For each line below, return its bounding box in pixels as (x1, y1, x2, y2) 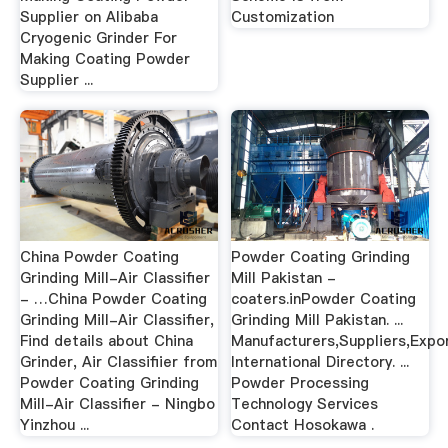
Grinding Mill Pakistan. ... (231, 309, 404, 330)
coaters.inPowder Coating (231, 288, 417, 309)
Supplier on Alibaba (19, 6, 158, 27)
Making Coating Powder (19, 48, 190, 69)
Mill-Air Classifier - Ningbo (19, 393, 215, 414)
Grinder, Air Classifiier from (19, 351, 217, 372)
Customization (231, 6, 335, 27)
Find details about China (19, 330, 193, 351)
